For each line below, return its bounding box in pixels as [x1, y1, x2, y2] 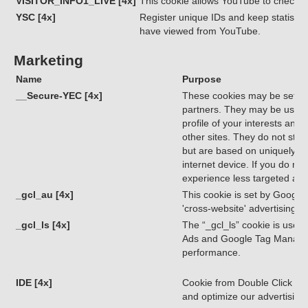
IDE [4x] [15, 277, 52, 288]
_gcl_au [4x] [15, 189, 74, 200]
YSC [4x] [15, 12, 56, 23]
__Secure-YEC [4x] [15, 90, 102, 101]
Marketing [14, 52, 83, 68]
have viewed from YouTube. [139, 25, 261, 36]
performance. [181, 247, 241, 258]
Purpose [181, 74, 221, 85]
